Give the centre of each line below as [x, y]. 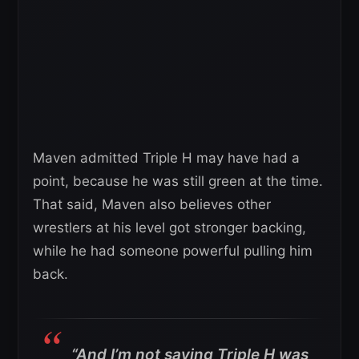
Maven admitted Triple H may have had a [166, 158]
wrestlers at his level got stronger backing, [169, 228]
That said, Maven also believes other [152, 205]
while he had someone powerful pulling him [173, 251]
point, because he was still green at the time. [178, 182]
